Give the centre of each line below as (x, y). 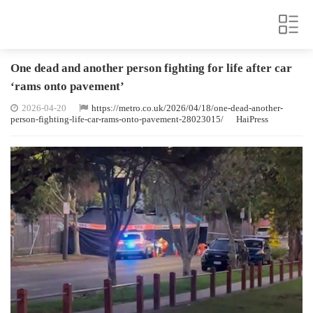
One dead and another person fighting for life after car (151, 68)
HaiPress (252, 119)
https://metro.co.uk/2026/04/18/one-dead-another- (187, 108)
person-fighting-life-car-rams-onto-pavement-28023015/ (117, 119)
